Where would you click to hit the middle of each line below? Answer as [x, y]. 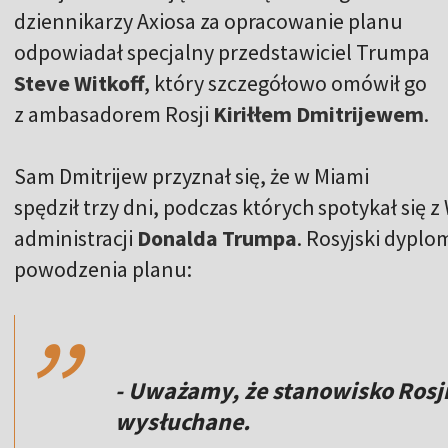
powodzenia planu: [103, 269]
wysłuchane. [182, 422]
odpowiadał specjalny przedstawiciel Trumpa [222, 52]
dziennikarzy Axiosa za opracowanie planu [208, 21]
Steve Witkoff [79, 83]
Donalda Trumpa [217, 238]
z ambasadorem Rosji [113, 114]
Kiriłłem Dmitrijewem [318, 114]
